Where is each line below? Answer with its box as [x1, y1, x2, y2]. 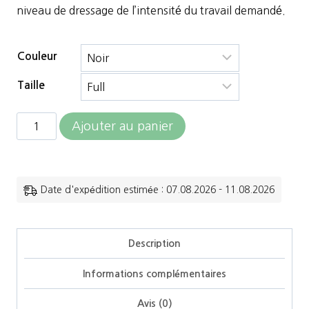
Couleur [17, 51, 57, 61]
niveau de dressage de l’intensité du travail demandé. [17, 5, 286, 16]
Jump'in [16, 161, 55, 172]
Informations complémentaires [83, 268, 226, 279]
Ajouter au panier [72, 120, 174, 132]
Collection [16, 228, 68, 239]
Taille [17, 80, 45, 90]
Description [128, 239, 181, 249]
